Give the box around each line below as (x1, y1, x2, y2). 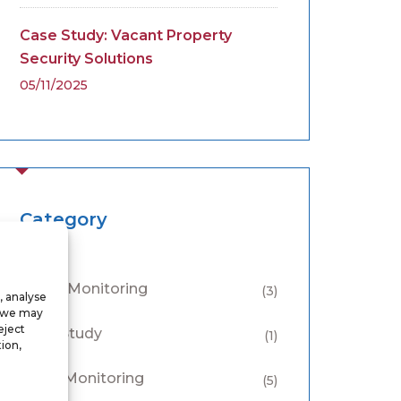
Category (20, 209, 107, 230)
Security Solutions (20, 50, 153, 67)
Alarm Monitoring (20, 280, 148, 297)
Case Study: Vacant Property (20, 27, 232, 44)
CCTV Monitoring (20, 370, 144, 387)
